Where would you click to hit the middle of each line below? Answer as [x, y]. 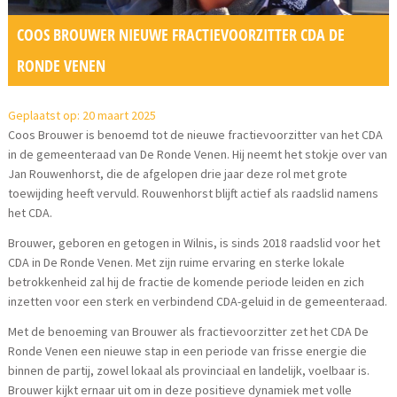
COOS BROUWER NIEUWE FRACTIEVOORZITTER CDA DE [181, 34]
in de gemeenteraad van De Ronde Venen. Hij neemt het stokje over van [198, 154]
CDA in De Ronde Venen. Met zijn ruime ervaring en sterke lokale [177, 262]
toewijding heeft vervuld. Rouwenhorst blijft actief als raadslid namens [194, 193]
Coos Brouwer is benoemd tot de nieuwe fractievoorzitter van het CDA [196, 134]
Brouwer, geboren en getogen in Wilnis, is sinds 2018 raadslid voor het [195, 242]
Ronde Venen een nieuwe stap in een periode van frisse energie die [188, 350]
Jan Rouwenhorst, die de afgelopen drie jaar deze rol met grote [178, 173]
